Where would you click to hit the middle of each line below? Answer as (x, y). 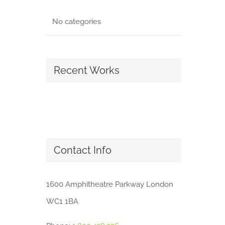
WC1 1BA (62, 201)
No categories (76, 21)
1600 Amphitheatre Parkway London (109, 184)
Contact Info (82, 150)
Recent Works (86, 70)
